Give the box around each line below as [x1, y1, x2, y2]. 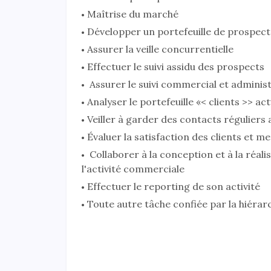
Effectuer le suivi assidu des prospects [87, 60, 264, 73]
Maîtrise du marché [87, 8, 178, 21]
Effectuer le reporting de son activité [87, 180, 260, 193]
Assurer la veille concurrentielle [87, 43, 233, 56]
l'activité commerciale [81, 163, 184, 175]
